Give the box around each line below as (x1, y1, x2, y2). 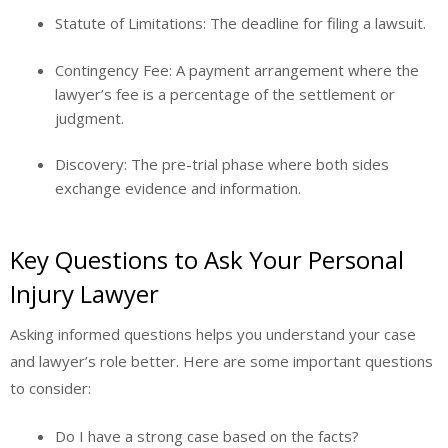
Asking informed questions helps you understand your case (10, 323, 416, 344)
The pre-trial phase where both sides (127, 154, 389, 175)
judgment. (55, 107, 124, 128)
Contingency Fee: (55, 59, 172, 80)
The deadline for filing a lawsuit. (206, 13, 426, 34)
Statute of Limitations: (55, 13, 206, 34)
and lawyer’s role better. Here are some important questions (10, 350, 433, 371)
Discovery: (55, 154, 127, 175)
